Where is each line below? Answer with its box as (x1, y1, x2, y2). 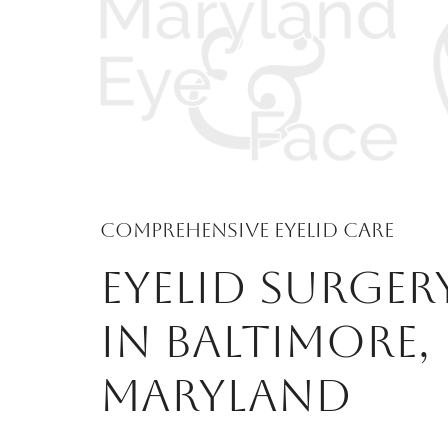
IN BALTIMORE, (100, 315, 430, 368)
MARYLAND (100, 369, 352, 422)
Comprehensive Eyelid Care (100, 218, 394, 243)
